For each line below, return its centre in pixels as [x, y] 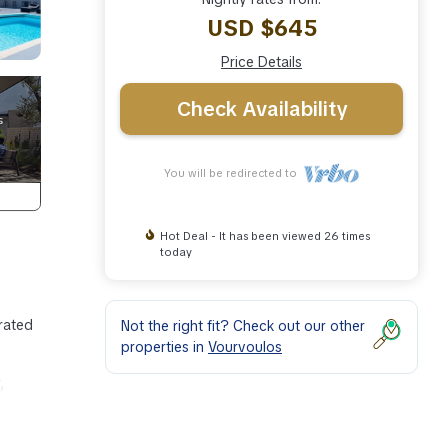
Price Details [261, 61]
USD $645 [261, 28]
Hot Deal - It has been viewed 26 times [264, 235]
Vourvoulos [245, 346]
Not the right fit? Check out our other [243, 325]
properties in [164, 346]
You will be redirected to [233, 172]
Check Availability [261, 108]
